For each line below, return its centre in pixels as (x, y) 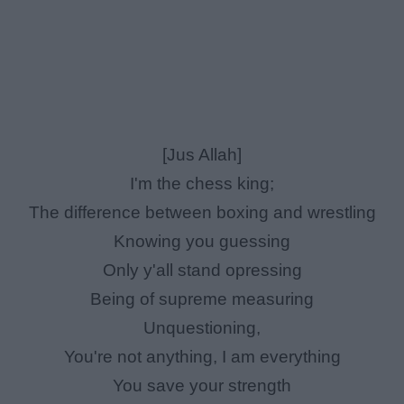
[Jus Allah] (202, 155)
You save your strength (202, 386)
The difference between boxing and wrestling (202, 213)
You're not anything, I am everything (202, 357)
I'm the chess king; (202, 184)
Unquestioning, (202, 328)
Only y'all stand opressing (202, 271)
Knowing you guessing (202, 242)
